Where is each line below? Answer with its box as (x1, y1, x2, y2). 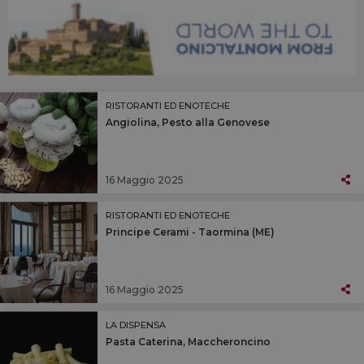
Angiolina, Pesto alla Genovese (106, 116, 270, 129)
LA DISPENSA (106, 319, 166, 331)
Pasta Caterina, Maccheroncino (106, 336, 271, 349)
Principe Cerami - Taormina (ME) (106, 226, 275, 239)
